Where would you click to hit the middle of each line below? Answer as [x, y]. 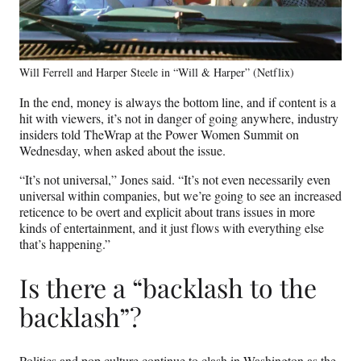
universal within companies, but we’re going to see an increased [180, 195]
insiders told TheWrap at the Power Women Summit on [159, 134]
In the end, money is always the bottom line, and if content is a [178, 102]
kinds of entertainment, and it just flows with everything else [172, 227]
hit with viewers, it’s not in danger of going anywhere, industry [179, 118]
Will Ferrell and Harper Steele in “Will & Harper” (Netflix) [157, 72]
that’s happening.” [65, 243]
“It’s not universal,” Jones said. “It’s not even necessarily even [175, 179]
